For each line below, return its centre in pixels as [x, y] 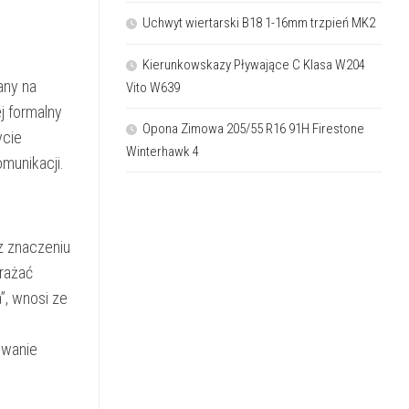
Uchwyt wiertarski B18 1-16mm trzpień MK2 [259, 22]
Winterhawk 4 [163, 151]
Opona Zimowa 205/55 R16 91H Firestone [253, 128]
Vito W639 [153, 87]
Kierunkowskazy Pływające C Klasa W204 [254, 64]
